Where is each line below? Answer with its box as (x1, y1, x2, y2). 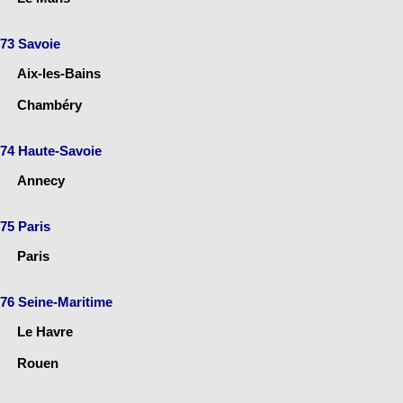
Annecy (17, 172, 65, 188)
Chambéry (17, 96, 82, 112)
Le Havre (17, 323, 73, 339)
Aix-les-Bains (17, 65, 101, 81)
